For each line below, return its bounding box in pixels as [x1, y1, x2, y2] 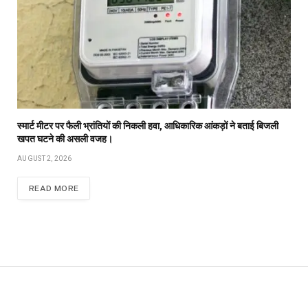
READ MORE [29, 184, 79, 194]
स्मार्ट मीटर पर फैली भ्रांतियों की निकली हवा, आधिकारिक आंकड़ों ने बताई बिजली [17, 120, 278, 132]
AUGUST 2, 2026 [17, 155, 72, 163]
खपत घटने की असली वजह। [17, 133, 113, 145]
